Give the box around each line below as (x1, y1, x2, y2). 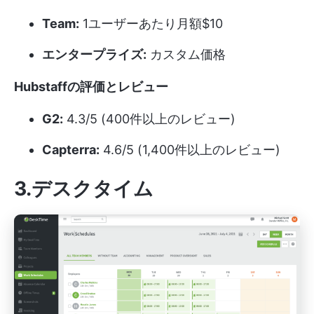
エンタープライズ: (42, 47, 146, 62)
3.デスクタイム (14, 177, 153, 201)
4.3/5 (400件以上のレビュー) (63, 111, 235, 127)
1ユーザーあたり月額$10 (79, 16, 223, 32)
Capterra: (42, 142, 100, 158)
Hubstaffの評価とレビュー (14, 79, 168, 95)
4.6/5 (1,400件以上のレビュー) (100, 142, 280, 158)
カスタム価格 (146, 47, 226, 62)
